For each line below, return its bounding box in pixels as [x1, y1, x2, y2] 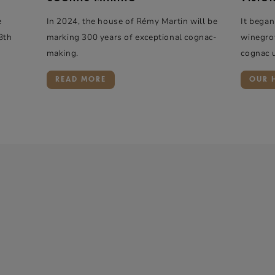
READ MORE [55, 76, 106, 84]
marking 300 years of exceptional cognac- [46, 32, 217, 44]
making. [46, 48, 79, 60]
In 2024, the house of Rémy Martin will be [46, 16, 218, 28]
